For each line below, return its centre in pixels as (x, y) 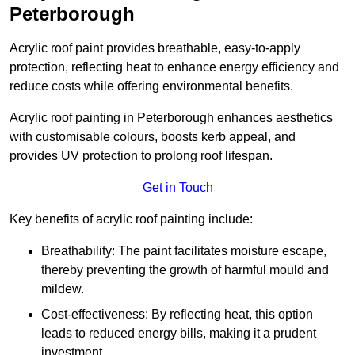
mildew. (63, 289)
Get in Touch (177, 188)
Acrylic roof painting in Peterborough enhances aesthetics (171, 118)
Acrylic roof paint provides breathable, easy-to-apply (155, 48)
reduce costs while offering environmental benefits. (151, 86)
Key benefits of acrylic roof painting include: (131, 219)
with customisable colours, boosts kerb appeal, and (153, 137)
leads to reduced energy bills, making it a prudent (179, 334)
